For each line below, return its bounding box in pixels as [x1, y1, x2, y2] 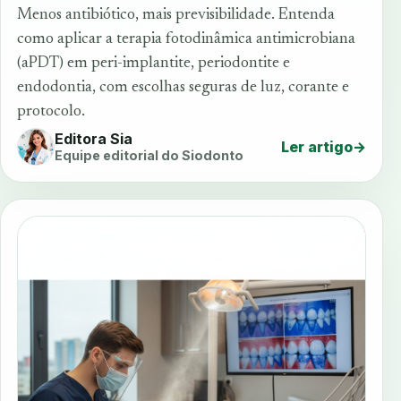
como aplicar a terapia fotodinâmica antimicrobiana [17, 30, 355, 47]
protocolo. [17, 103, 85, 120]
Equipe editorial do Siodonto [55, 148, 243, 164]
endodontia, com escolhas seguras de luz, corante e [17, 79, 349, 96]
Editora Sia [55, 130, 132, 149]
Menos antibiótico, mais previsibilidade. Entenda [17, 6, 335, 23]
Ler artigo [281, 137, 353, 156]
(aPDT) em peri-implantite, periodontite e [17, 55, 290, 72]
